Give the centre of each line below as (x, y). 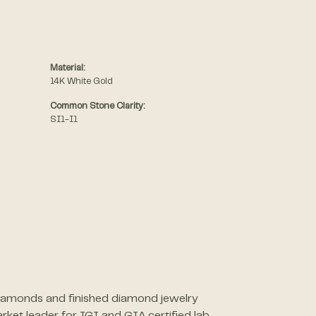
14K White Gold (81, 82)
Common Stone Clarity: (97, 107)
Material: (67, 69)
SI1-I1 (64, 120)
